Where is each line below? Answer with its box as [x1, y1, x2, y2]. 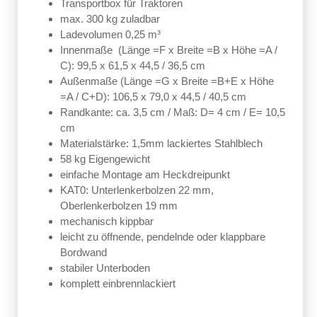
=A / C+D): [60, 90, 113, 103]
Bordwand [60, 246, 107, 258]
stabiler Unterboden [60, 261, 150, 274]
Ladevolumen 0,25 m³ [60, 28, 161, 40]
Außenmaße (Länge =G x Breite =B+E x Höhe [60, 74, 274, 87]
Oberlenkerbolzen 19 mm [60, 199, 178, 212]
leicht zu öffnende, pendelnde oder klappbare [60, 230, 265, 243]
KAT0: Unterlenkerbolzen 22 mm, [60, 183, 214, 196]
